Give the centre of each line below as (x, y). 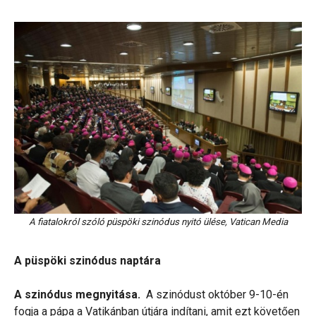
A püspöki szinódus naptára (87, 260)
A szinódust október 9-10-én (216, 294)
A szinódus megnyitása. (79, 294)
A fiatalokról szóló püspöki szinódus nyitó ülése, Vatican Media (158, 222)
